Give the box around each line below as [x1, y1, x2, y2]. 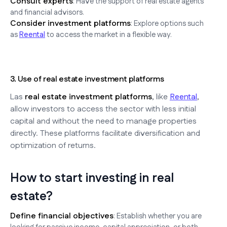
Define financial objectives [10, 210, 113, 222]
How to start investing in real [10, 169, 174, 187]
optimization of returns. [10, 139, 96, 152]
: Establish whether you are [113, 210, 202, 221]
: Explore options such [131, 18, 204, 29]
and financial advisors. [10, 7, 84, 18]
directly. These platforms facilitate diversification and [10, 127, 200, 139]
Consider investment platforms [10, 17, 131, 29]
